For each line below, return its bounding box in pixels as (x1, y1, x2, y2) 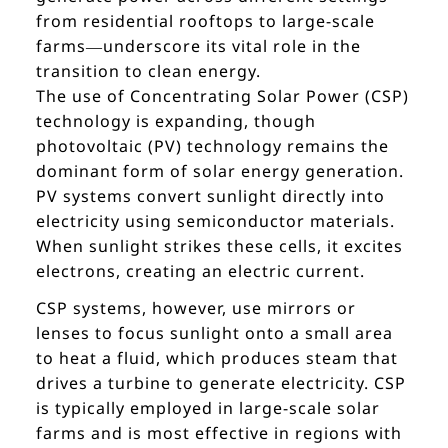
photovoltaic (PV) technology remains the (36, 135, 389, 158)
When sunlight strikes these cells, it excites (36, 235, 403, 258)
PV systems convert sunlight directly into (36, 185, 385, 208)
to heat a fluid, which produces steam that (36, 347, 398, 370)
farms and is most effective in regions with (36, 422, 402, 445)
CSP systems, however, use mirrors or (36, 297, 356, 320)
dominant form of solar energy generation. (36, 160, 404, 183)
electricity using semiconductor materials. (36, 210, 395, 233)
